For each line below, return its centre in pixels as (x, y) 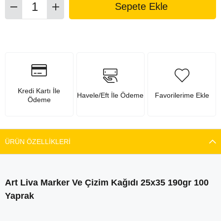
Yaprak (19, 196)
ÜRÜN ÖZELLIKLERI (38, 141)
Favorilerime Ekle (182, 95)
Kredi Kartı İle (39, 91)
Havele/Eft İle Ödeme (110, 95)
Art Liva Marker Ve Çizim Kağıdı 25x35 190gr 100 (107, 182)
